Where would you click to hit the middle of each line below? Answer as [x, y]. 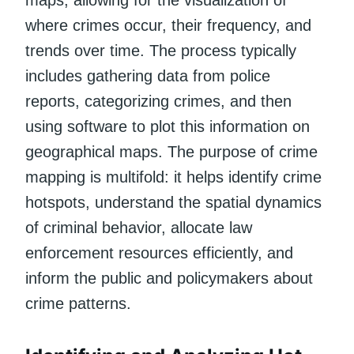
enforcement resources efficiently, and [159, 252]
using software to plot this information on [168, 126]
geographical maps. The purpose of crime [171, 151]
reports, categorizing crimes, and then [158, 101]
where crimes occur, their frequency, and [168, 25]
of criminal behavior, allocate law [139, 227]
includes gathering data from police [148, 75]
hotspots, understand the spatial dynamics [173, 202]
